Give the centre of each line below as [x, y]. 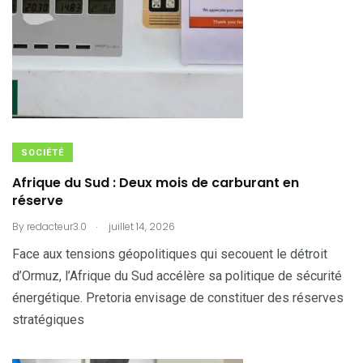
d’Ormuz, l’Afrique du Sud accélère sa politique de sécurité [177, 276]
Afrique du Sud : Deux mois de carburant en [156, 183]
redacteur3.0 [57, 226]
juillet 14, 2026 [141, 226]
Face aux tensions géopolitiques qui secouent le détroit [170, 254]
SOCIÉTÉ [43, 153]
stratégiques [48, 320]
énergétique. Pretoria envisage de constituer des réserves [178, 298]
